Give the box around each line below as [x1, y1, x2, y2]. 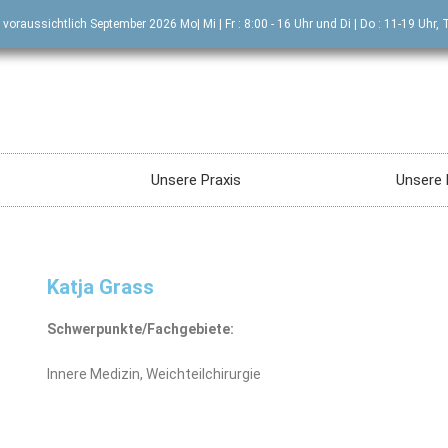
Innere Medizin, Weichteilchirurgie [47, 366, 262, 382]
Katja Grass [47, 275, 155, 299]
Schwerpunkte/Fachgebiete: [47, 321, 235, 337]
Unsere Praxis [151, 171, 242, 189]
